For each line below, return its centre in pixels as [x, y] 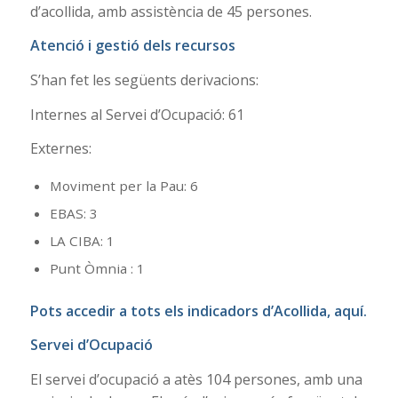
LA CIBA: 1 [82, 240]
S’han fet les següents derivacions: [144, 80]
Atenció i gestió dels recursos [132, 46]
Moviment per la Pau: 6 [123, 185]
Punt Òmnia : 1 [97, 268]
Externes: [60, 149]
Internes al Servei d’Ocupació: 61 [137, 114]
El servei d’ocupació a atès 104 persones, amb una [196, 379]
